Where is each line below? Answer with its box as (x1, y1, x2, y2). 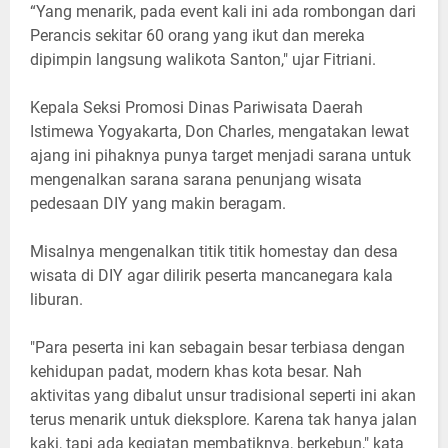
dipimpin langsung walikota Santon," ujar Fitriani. (30, 50, 376, 70)
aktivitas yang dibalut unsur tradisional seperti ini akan (30, 386, 416, 406)
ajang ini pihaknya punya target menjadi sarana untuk (30, 146, 411, 166)
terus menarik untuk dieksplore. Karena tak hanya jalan (30, 410, 417, 430)
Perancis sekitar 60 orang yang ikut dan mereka (30, 26, 365, 46)
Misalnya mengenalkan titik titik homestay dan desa (30, 242, 398, 262)
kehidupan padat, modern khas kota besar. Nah (30, 362, 362, 382)
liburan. (30, 290, 83, 310)
